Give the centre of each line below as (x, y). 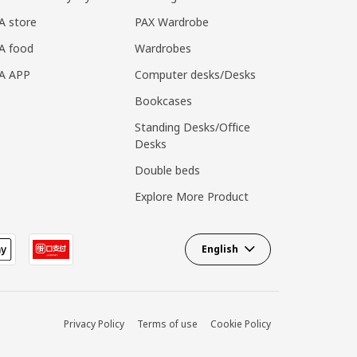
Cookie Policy (241, 324)
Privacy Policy (94, 324)
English (220, 249)
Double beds (167, 170)
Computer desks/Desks (195, 74)
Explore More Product (191, 196)
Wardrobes (163, 48)
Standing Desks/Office (192, 127)
